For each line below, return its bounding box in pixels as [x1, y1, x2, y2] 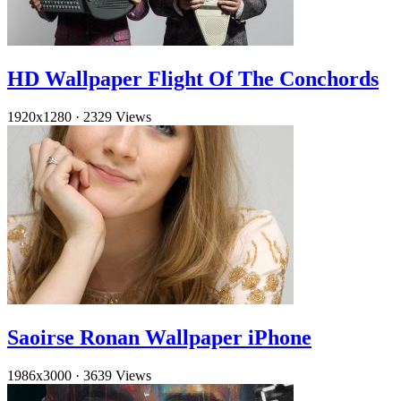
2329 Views [83, 109, 151, 125]
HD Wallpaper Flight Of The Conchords [7, 67, 379, 91]
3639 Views [83, 368, 151, 384]
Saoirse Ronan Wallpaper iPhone [7, 326, 311, 350]
